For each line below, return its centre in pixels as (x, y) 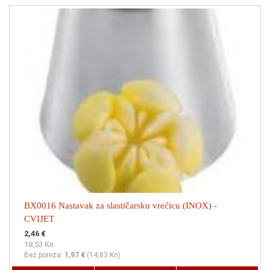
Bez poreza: (44, 255)
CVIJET (39, 219)
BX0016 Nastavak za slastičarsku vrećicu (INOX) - (121, 206)
